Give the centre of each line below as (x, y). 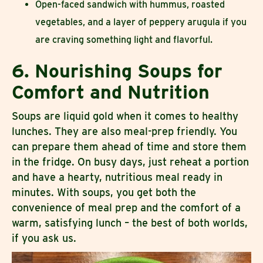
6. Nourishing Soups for (117, 71)
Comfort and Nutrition (111, 92)
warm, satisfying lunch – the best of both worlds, (130, 223)
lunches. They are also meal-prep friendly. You (124, 131)
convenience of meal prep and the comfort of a (126, 208)
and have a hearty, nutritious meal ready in (117, 177)
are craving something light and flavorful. (125, 40)
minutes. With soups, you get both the (105, 193)
